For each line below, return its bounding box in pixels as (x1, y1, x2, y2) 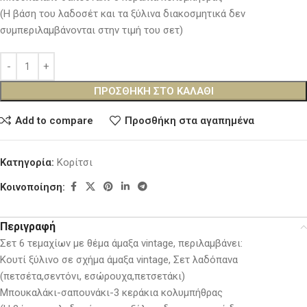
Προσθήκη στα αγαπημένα (124, 114, 254, 127)
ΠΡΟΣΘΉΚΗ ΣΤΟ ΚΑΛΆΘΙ (93, 85, 214, 98)
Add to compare (14, 114, 93, 127)
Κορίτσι (57, 156, 93, 169)
